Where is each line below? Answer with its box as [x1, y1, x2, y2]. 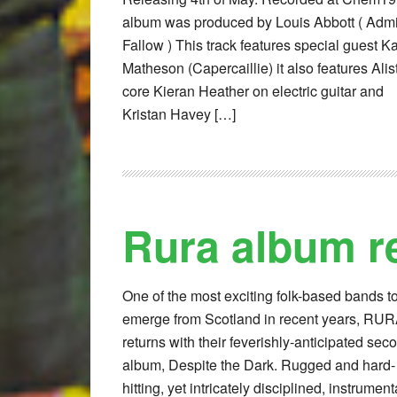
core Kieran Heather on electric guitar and [122, 81, 384, 102]
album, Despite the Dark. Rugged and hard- [122, 354, 395, 376]
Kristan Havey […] [122, 104, 236, 125]
